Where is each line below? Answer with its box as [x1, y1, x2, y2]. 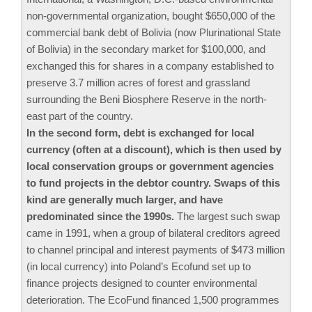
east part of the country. [26, 109, 133, 122]
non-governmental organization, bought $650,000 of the [26, 9, 275, 22]
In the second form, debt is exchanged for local [26, 126, 254, 139]
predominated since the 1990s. [26, 210, 174, 222]
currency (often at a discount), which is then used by [26, 143, 281, 155]
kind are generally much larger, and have [26, 193, 223, 205]
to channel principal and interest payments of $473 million [26, 243, 285, 256]
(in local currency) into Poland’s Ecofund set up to [26, 260, 251, 272]
